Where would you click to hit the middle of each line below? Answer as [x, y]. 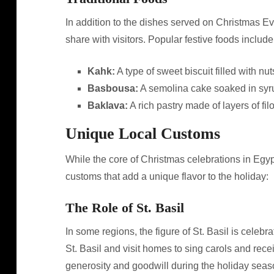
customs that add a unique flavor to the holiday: [167, 176]
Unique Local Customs [143, 134]
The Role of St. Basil [124, 208]
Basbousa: [113, 88]
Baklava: [107, 106]
